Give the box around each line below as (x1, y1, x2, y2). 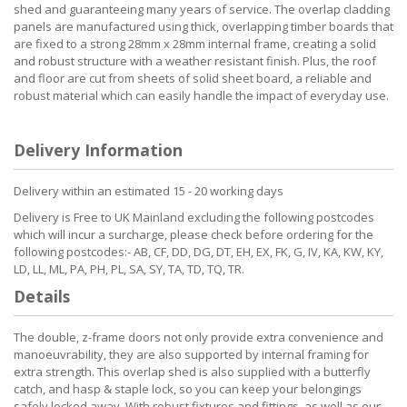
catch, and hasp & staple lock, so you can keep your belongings (14, 380, 362, 397)
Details (14, 284, 70, 307)
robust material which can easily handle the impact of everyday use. (14, 86, 389, 104)
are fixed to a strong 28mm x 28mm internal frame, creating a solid (14, 35, 376, 52)
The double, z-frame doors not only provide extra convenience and (14, 328, 383, 345)
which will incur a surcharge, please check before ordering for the (14, 225, 373, 243)
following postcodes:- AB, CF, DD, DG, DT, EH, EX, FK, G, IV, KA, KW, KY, (14, 243, 383, 260)
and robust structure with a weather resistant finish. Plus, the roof (14, 52, 376, 69)
